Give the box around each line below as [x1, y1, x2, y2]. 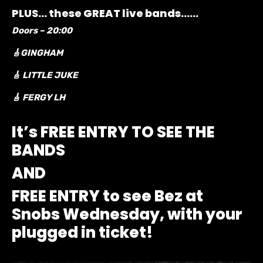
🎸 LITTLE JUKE [12, 69, 78, 80]
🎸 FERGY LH [12, 92, 65, 103]
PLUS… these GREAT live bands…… [12, 5, 198, 21]
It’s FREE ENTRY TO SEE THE [12, 121, 215, 143]
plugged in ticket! [12, 221, 153, 243]
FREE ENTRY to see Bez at [12, 185, 203, 207]
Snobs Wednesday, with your [12, 203, 242, 225]
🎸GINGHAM [12, 47, 63, 58]
